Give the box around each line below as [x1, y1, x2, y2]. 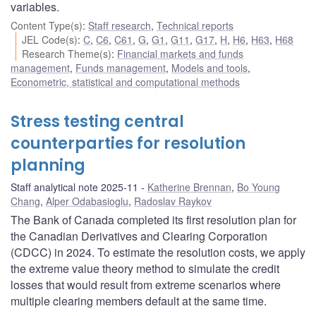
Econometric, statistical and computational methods [11, 74, 240, 89]
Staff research [88, 18, 151, 32]
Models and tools [171, 60, 248, 75]
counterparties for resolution [11, 132, 245, 154]
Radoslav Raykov [134, 193, 212, 208]
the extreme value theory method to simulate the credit [11, 260, 279, 276]
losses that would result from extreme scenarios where [11, 276, 281, 293]
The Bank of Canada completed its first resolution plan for [11, 211, 296, 228]
